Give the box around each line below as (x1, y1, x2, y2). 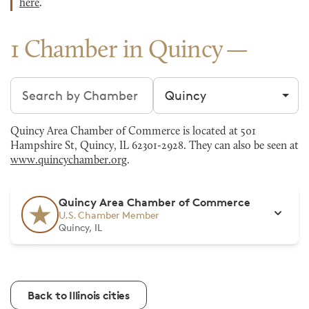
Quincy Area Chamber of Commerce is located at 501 (10, 126, 256, 137)
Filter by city (152, 78, 226, 93)
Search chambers (10, 78, 112, 93)
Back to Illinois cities (28, 288, 130, 302)
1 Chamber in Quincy (10, 39, 223, 63)
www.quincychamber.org (10, 155, 127, 166)
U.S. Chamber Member (59, 209, 159, 221)
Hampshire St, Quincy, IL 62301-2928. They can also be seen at (10, 141, 299, 152)
